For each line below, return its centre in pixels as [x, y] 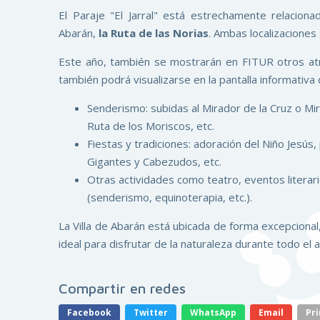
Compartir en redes [122, 288]
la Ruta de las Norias [154, 32]
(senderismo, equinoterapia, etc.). [170, 197]
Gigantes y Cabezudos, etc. [154, 161]
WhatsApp [213, 312]
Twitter [151, 312]
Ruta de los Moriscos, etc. [151, 125]
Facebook [89, 312]
